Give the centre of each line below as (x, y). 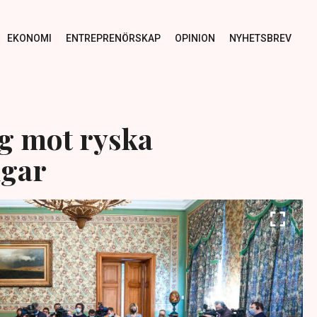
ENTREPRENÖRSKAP (113, 38)
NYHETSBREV (260, 38)
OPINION (195, 38)
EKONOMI (29, 38)
